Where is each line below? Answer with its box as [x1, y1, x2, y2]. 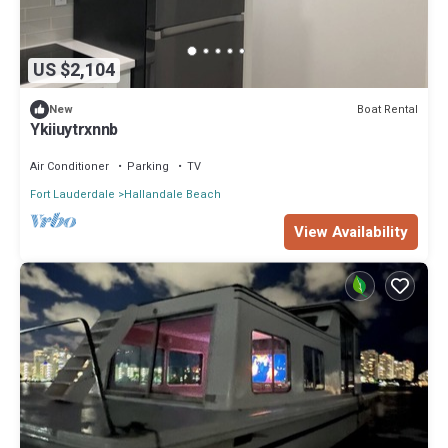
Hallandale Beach [124, 186, 221, 204]
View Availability [294, 221, 408, 244]
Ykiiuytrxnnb [30, 118, 119, 143]
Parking [127, 158, 169, 176]
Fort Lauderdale [30, 186, 115, 204]
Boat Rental [357, 100, 418, 118]
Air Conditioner [30, 158, 109, 176]
